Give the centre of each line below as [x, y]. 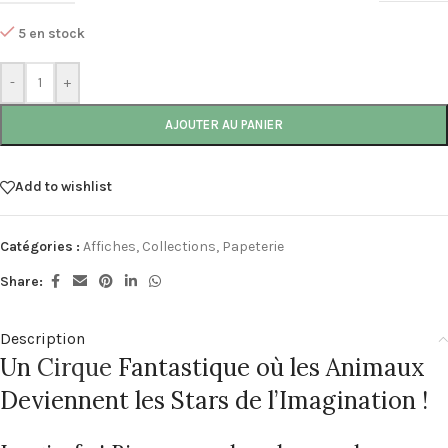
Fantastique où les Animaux [268, 367]
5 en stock [52, 33]
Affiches [109, 246]
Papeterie [253, 246]
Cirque [74, 367]
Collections [179, 246]
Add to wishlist [63, 187]
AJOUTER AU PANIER [224, 124]
